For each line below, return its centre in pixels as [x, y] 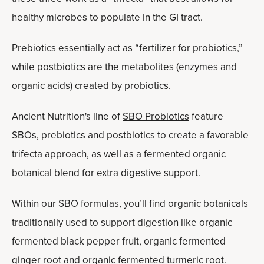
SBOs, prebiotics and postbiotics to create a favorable [130, 135]
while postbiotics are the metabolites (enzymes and [124, 67]
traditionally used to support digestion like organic [122, 222]
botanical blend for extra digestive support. [106, 173]
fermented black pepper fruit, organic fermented [119, 241]
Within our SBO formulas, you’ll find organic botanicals [130, 204]
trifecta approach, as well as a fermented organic [119, 154]
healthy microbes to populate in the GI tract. [107, 17]
